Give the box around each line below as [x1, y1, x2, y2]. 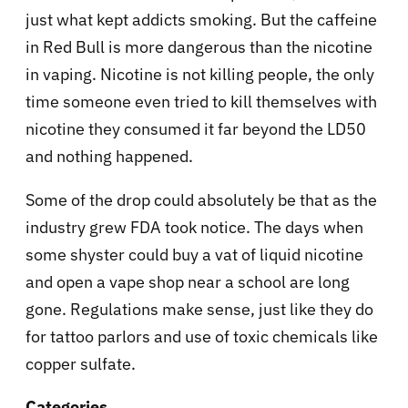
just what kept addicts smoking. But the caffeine [25, 9, 377, 31]
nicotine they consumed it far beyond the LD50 [25, 118, 366, 140]
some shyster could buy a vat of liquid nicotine [25, 244, 363, 266]
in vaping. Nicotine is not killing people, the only [25, 64, 374, 86]
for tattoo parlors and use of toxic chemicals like [25, 326, 378, 348]
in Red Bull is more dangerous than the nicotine [25, 36, 372, 58]
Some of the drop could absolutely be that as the [25, 189, 377, 211]
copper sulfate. [25, 353, 139, 375]
